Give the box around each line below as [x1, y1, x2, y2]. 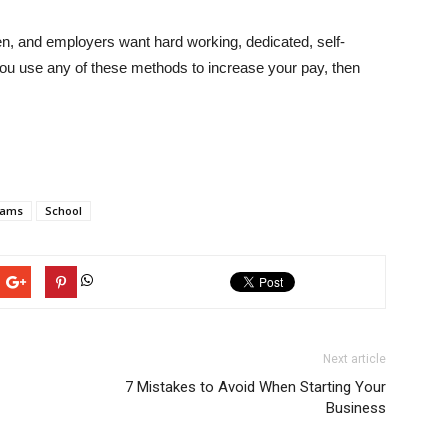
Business [326, 399, 386, 417]
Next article [323, 352, 386, 366]
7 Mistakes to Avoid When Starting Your [125, 378, 386, 396]
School [45, 203, 82, 218]
